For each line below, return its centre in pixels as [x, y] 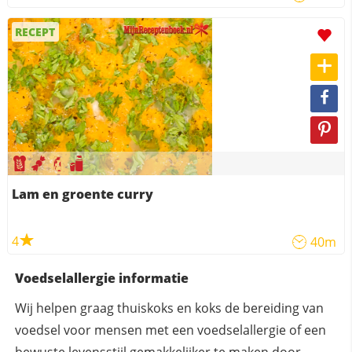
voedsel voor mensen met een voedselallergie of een [170, 330]
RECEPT [35, 31]
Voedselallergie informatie [101, 278]
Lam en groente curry [82, 194]
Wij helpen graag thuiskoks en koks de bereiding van [169, 308]
